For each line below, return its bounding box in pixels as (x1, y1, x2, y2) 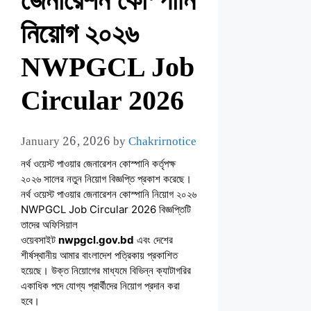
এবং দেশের (134, 233, 173, 246)
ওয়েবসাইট (21, 233, 58, 246)
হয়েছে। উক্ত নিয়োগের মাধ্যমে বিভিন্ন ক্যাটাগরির (21, 264, 191, 277)
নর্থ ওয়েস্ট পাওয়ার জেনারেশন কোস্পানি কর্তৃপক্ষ (21, 157, 176, 170)
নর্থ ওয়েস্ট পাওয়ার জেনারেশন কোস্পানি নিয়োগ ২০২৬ (21, 187, 196, 201)
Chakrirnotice (128, 132, 196, 151)
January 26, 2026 (21, 132, 110, 151)
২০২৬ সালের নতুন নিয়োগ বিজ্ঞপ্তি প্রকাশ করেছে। (21, 172, 192, 185)
